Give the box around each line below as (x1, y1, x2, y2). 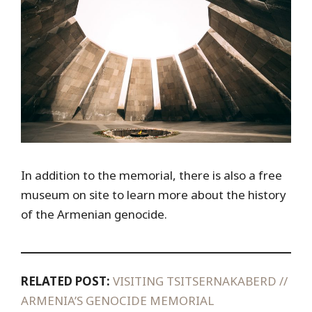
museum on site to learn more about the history (21, 187, 286, 203)
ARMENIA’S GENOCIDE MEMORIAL (21, 292, 214, 309)
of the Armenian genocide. (21, 206, 167, 223)
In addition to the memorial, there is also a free (21, 167, 282, 184)
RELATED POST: (21, 272, 110, 289)
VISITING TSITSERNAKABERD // (110, 272, 288, 289)
